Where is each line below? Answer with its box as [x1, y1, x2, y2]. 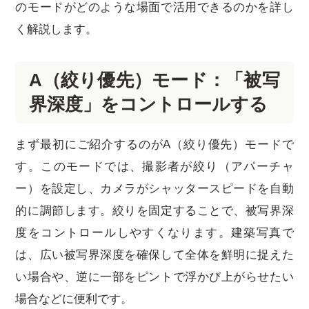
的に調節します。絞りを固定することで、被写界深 [15, 204, 294, 218]
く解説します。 [15, 23, 98, 37]
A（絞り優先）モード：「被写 [29, 70, 280, 91]
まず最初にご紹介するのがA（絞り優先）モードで [15, 138, 294, 152]
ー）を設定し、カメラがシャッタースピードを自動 [15, 182, 294, 196]
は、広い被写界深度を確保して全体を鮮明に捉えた [15, 248, 294, 262]
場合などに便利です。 [15, 292, 133, 306]
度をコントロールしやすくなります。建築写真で [15, 226, 294, 240]
